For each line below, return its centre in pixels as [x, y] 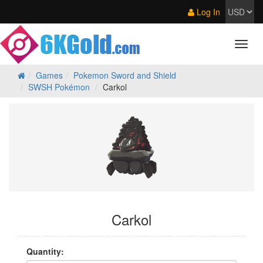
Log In [207, 12]
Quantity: [45, 251]
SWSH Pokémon [59, 87]
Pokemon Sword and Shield [125, 75]
